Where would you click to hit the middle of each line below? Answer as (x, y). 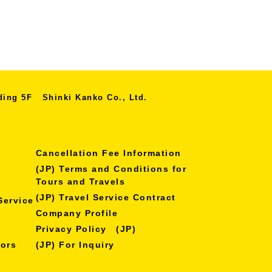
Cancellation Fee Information (108, 153)
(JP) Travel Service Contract (106, 197)
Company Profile (76, 213)
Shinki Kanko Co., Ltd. (95, 97)
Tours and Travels (80, 181)
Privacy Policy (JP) (86, 229)
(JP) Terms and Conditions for (111, 168)
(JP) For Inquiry (75, 244)
